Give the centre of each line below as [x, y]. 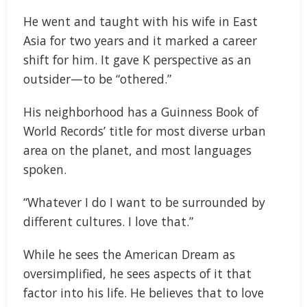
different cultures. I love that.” [108, 221]
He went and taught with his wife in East [140, 21]
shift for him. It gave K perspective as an [137, 59]
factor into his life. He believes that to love [144, 292]
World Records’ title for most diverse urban [145, 131]
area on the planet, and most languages [137, 150]
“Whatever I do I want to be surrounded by [144, 202]
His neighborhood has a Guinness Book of [141, 111]
